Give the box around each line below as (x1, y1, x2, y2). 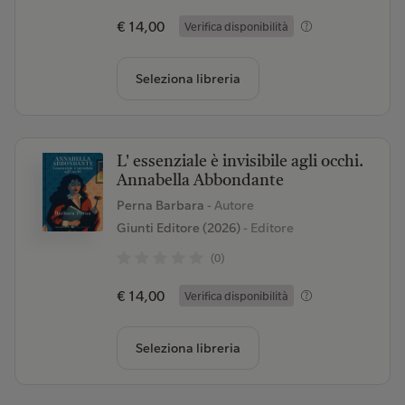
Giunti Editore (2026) (116, 220, 240, 236)
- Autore (206, 197, 254, 213)
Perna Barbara (116, 197, 207, 213)
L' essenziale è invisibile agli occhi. (116, 154, 363, 170)
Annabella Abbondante (116, 173, 284, 189)
